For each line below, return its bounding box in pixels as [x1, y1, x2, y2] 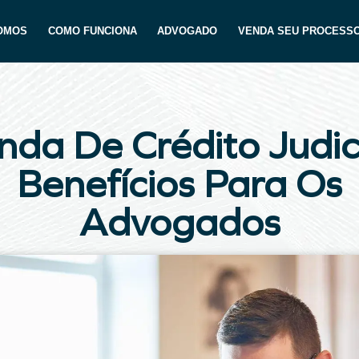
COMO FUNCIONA [47, 25, 137, 37]
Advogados [79, 200, 280, 246]
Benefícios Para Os [17, 161, 342, 208]
